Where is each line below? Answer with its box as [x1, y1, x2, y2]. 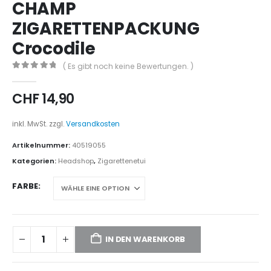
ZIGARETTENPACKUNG [12, 16, 200, 41]
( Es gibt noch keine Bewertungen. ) [63, 60, 194, 71]
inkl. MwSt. [12, 119, 47, 129]
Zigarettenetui [97, 155, 146, 166]
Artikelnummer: [12, 140, 72, 151]
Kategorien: [12, 155, 58, 166]
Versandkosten [66, 119, 120, 129]
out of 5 [16, 72, 49, 80]
